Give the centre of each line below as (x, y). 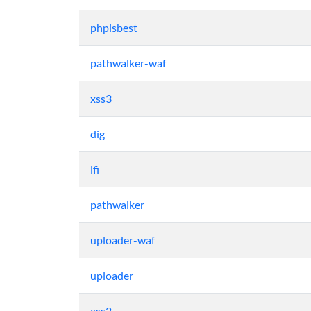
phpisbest (114, 27)
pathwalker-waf (128, 63)
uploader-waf (123, 240)
